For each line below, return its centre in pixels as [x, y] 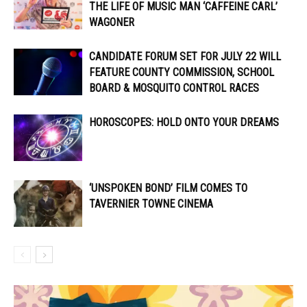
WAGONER [112, 22]
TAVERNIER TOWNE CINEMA [152, 204]
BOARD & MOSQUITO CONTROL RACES [174, 88]
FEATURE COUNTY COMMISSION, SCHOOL [182, 72]
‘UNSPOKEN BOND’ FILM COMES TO [168, 188]
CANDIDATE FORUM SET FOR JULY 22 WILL [185, 56]
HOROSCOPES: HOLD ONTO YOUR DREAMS [184, 122]
